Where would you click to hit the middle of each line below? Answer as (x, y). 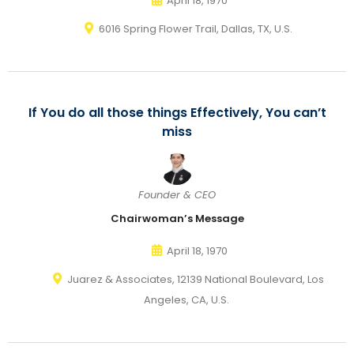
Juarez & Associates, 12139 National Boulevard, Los (194, 279)
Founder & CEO (177, 195)
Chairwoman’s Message (177, 218)
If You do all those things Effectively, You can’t (177, 113)
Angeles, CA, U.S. (186, 300)
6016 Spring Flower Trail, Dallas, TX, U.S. (194, 29)
